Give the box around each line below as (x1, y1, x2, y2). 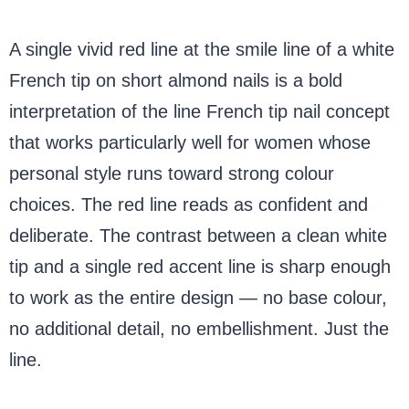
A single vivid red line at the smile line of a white (9, 38, 394, 59)
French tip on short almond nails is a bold (9, 69, 342, 90)
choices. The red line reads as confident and (9, 194, 368, 215)
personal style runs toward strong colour (9, 163, 334, 184)
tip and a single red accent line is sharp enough (9, 256, 391, 277)
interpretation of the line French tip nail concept (9, 100, 390, 121)
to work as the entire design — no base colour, (9, 287, 387, 308)
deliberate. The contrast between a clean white (9, 225, 387, 246)
